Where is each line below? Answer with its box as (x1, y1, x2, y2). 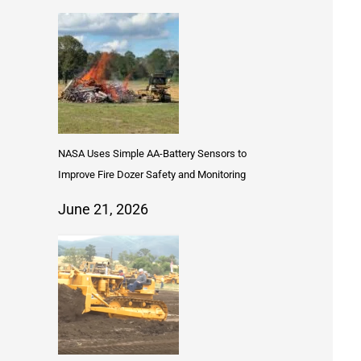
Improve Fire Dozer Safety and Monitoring (58, 168, 246, 181)
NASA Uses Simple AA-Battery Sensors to (58, 147, 247, 160)
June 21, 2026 (58, 201, 148, 218)
